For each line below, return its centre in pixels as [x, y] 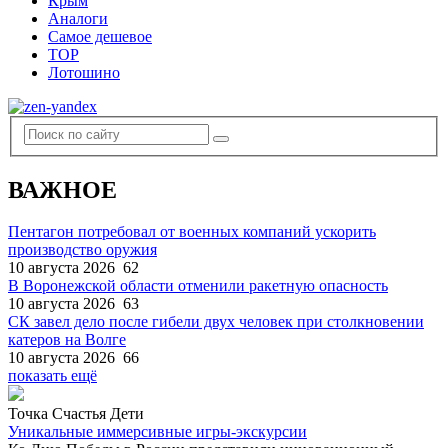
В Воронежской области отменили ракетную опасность [198, 286]
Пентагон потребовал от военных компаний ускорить [192, 232]
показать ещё [52, 376]
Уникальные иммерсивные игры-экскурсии [157, 432]
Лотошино [84, 72]
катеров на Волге [67, 340]
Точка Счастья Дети [76, 414]
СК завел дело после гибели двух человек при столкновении [216, 322]
